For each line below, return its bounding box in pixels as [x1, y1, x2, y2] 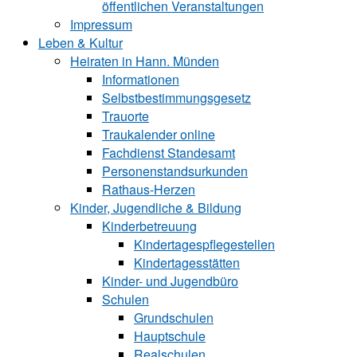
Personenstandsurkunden [102, 162, 248, 180]
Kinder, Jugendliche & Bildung [70, 198, 241, 217]
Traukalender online [102, 125, 215, 143]
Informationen [102, 70, 179, 88]
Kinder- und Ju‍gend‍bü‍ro [102, 272, 238, 290]
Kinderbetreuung [102, 217, 197, 235]
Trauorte [102, 107, 149, 125]
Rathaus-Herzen [102, 180, 195, 198]
